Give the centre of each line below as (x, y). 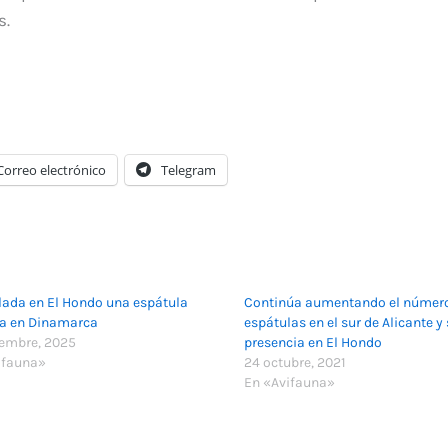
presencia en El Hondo (313, 342)
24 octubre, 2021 (295, 362)
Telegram (188, 170)
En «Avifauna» (289, 382)
